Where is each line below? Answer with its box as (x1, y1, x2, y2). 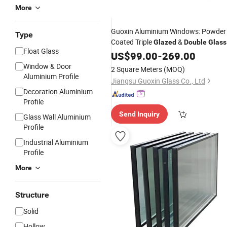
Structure (15, 190, 49, 200)
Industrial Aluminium (23, 137, 88, 147)
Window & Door (23, 61, 71, 71)
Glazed (154, 38, 176, 46)
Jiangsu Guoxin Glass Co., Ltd (111, 76, 205, 86)
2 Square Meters (111, 64, 162, 74)
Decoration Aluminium (23, 87, 93, 96)
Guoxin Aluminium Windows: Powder (111, 26, 226, 36)
